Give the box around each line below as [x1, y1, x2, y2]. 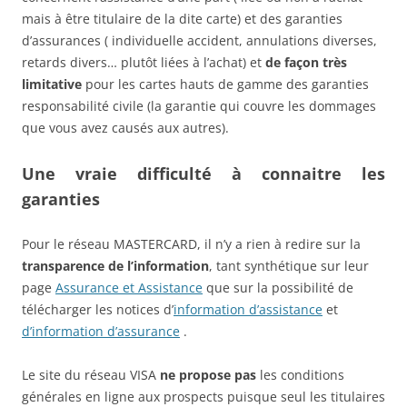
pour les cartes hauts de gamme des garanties [82, 74, 369, 93]
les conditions [256, 365, 344, 383]
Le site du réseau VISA [22, 365, 160, 383]
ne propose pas [160, 365, 256, 383]
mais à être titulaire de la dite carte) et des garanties [22, 9, 342, 27]
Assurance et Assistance [55, 278, 203, 296]
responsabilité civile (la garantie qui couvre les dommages [22, 96, 376, 114]
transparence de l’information [22, 256, 209, 274]
